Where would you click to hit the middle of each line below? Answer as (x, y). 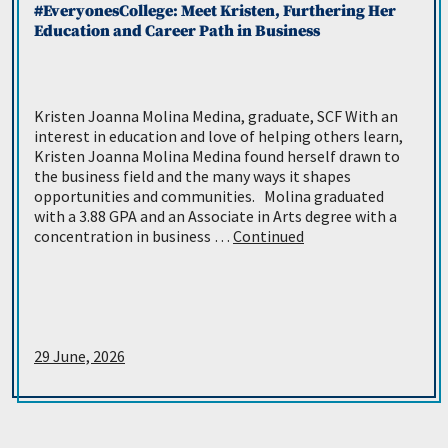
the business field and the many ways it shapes (192, 176)
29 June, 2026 (79, 356)
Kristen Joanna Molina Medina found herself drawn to (217, 156)
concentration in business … (133, 236)
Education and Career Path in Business (177, 31)
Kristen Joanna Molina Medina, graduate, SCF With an (216, 116)
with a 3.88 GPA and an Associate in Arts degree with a (215, 216)
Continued (268, 236)
